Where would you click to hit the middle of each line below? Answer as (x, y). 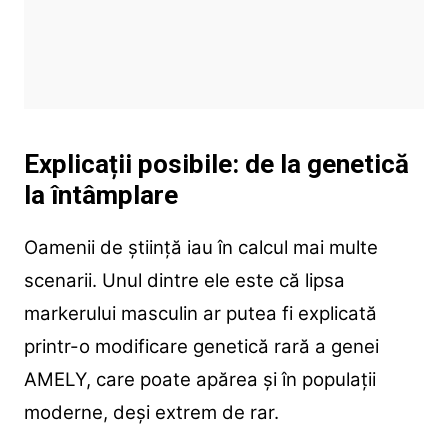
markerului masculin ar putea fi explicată (200, 313)
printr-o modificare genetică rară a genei (201, 346)
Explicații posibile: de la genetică (216, 163)
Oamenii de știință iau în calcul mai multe (200, 247)
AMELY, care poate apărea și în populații (199, 379)
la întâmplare (100, 194)
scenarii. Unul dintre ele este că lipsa (184, 280)
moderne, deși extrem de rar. (151, 412)
